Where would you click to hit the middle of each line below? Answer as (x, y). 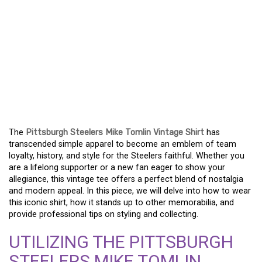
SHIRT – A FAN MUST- (111, 87)
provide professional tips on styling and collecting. (104, 214)
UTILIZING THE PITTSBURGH (121, 242)
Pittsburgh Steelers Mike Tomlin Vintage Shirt (115, 132)
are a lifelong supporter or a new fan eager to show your (117, 168)
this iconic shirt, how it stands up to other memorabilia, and (121, 203)
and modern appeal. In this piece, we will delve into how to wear (130, 191)
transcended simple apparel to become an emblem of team (123, 144)
